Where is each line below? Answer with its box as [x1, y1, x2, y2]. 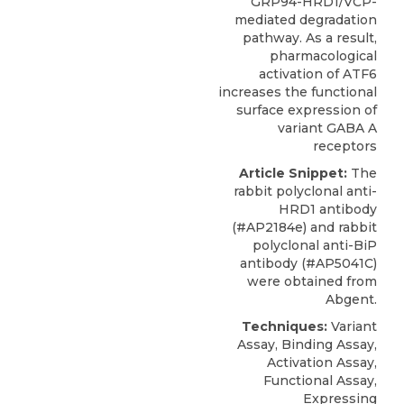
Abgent [326, 290, 374, 308]
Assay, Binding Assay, [237, 335, 377, 353]
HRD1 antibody [279, 200, 377, 217]
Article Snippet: [239, 164, 347, 181]
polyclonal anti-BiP [252, 236, 377, 253]
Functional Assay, [263, 372, 377, 389]
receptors [313, 137, 377, 154]
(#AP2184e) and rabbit [232, 218, 377, 235]
